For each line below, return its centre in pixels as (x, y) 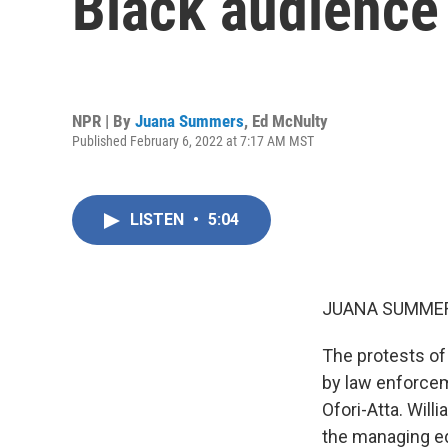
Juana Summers (189, 120)
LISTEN (159, 219)
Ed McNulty (290, 120)
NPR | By (103, 120)
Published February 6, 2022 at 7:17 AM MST (193, 140)
